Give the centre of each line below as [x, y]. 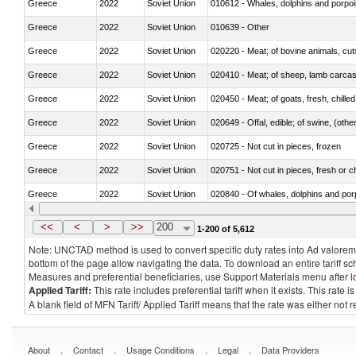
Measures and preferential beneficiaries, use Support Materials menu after [190, 276]
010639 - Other [240, 27]
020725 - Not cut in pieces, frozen [276, 146]
